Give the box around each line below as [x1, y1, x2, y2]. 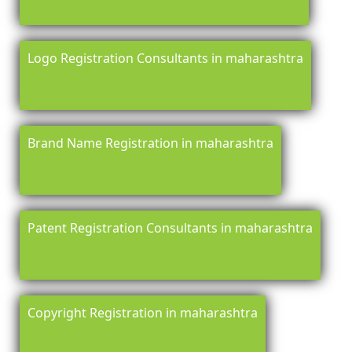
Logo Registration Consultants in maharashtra [27, 49, 303, 68]
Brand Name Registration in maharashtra [27, 134, 273, 152]
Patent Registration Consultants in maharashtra [27, 219, 313, 237]
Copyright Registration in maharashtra [27, 304, 258, 322]
